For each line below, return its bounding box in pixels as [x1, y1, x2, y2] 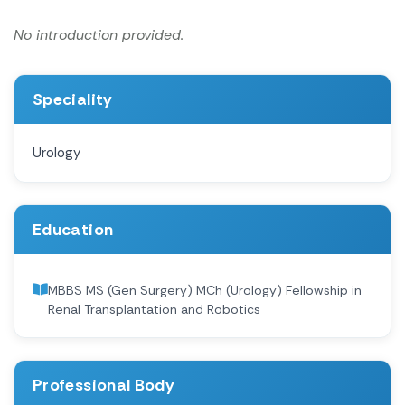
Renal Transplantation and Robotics [48, 300, 260, 317]
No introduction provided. [14, 24, 184, 44]
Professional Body [33, 373, 175, 396]
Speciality [33, 88, 113, 110]
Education [33, 218, 114, 240]
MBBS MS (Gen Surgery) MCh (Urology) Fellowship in [48, 281, 362, 298]
